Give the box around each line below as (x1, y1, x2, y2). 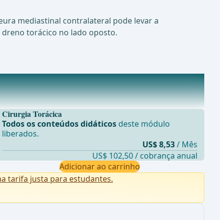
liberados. (1, 128, 39, 139)
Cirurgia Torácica (1, 108, 62, 120)
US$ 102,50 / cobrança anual (92, 150, 197, 162)
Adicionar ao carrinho (59, 161, 140, 172)
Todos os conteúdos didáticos (1, 118, 116, 130)
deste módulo (116, 118, 170, 130)
